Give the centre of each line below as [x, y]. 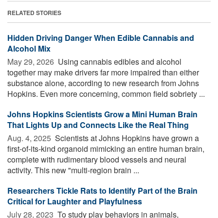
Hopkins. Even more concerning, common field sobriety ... [106, 93]
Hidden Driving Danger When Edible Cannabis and [101, 37]
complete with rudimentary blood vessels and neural [97, 159]
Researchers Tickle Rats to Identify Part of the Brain [102, 190]
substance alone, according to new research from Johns [103, 83]
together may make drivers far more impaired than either [103, 72]
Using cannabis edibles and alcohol [119, 61]
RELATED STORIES [34, 12]
